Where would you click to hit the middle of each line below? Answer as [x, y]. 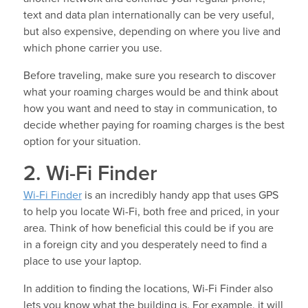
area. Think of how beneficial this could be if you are [148, 228]
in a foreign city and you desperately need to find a [145, 244]
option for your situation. [82, 141]
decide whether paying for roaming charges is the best [154, 125]
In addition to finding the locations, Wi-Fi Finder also [148, 288]
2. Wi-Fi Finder [90, 174]
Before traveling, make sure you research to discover [149, 75]
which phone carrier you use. [92, 48]
